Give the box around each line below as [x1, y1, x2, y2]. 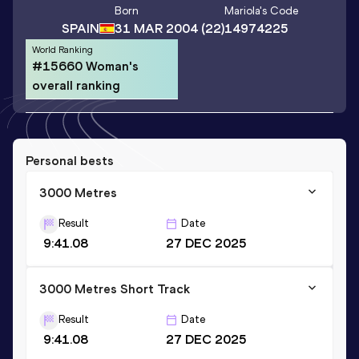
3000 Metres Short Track [39, 280, 190, 296]
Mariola [224, 4, 260, 18]
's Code [259, 4, 298, 18]
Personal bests [26, 152, 114, 168]
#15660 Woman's [32, 58, 139, 74]
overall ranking [32, 77, 120, 93]
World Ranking [32, 43, 93, 55]
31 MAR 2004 [114, 21, 198, 37]
